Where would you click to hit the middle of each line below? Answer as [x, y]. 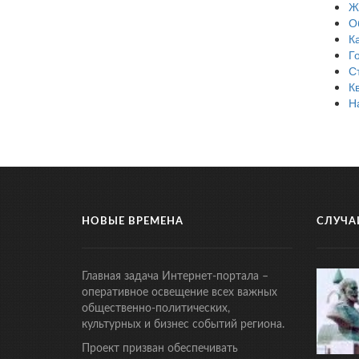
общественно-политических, [156, 309]
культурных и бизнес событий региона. [183, 325]
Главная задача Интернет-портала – [175, 277]
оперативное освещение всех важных [179, 293]
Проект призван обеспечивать [160, 349]
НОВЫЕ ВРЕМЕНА [133, 222]
